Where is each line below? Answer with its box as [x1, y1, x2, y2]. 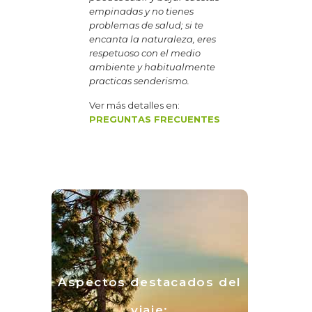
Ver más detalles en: [89, 99, 180, 111]
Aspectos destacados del [58, 274, 242, 289]
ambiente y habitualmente [89, 61, 216, 72]
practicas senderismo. [89, 75, 192, 86]
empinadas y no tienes [89, 5, 194, 17]
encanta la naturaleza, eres [89, 33, 217, 45]
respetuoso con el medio [89, 47, 201, 58]
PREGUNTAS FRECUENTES [89, 113, 221, 125]
